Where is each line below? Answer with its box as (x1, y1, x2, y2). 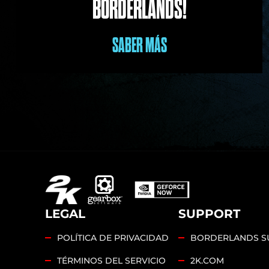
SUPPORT (178, 207, 240, 222)
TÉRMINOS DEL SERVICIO (57, 255, 166, 267)
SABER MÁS (112, 34, 167, 57)
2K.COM (190, 255, 224, 267)
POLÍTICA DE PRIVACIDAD (57, 232, 169, 244)
